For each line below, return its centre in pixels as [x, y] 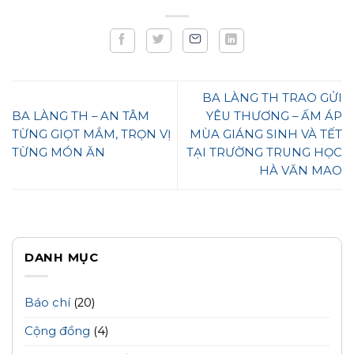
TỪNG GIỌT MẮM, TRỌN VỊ [92, 135]
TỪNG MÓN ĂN [58, 153]
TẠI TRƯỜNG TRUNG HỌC [264, 153]
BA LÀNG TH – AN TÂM [81, 117]
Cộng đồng [57, 331]
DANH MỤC [61, 258]
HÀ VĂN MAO [301, 171]
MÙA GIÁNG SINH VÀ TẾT [266, 135]
